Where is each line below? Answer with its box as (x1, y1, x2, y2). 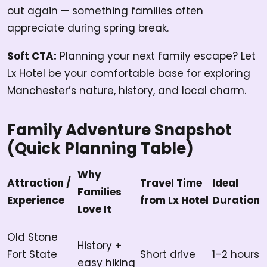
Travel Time (140, 176, 202, 191)
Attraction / (7, 176, 71, 191)
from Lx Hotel (140, 193, 209, 208)
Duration (212, 193, 260, 208)
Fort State (7, 247, 57, 262)
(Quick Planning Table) (7, 138, 194, 160)
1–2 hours (212, 247, 259, 262)
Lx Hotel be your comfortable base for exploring (7, 66, 250, 81)
